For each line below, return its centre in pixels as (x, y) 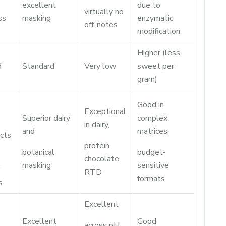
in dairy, (97, 125)
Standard (38, 66)
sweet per (156, 66)
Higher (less (159, 53)
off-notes (101, 25)
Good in (151, 105)
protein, (98, 146)
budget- (152, 152)
